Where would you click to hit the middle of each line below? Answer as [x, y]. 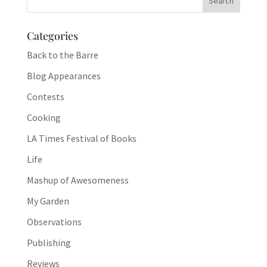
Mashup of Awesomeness [77, 180]
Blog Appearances [63, 76]
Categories [52, 36]
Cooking [44, 118]
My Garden [48, 201]
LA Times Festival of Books [81, 139]
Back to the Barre [62, 55]
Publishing [49, 243]
